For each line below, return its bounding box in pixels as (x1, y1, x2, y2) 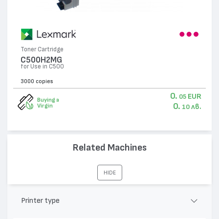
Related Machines (72, 142, 147, 153)
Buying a (37, 97, 59, 103)
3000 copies (21, 78, 54, 85)
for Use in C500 (21, 64, 65, 70)
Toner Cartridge (21, 46, 64, 53)
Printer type (21, 196, 60, 204)
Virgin (37, 103, 53, 109)
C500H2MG (21, 56, 63, 65)
